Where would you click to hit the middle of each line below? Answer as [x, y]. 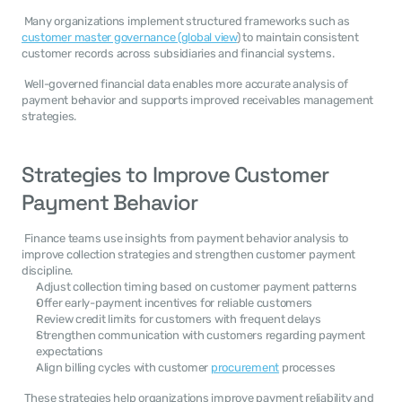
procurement [245, 367]
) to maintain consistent [297, 37]
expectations [70, 351]
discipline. [48, 271]
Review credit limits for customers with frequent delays [179, 319]
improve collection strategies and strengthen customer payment [189, 254]
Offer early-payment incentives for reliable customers [175, 303]
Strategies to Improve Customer [175, 175]
